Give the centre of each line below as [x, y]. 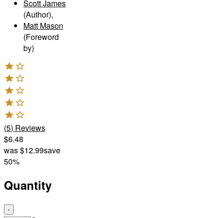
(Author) [37, 14]
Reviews [30, 127]
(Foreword [41, 36]
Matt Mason [43, 25]
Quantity [28, 185]
